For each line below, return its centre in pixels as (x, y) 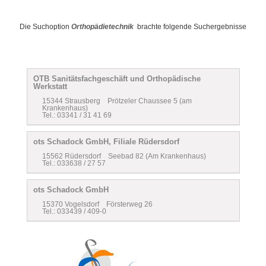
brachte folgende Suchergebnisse (190, 27)
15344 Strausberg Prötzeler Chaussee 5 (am (117, 101)
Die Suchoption (45, 27)
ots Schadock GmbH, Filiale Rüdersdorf (106, 142)
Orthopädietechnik (102, 27)
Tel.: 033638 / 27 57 (74, 164)
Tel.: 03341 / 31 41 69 (77, 115)
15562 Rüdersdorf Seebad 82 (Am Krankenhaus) (124, 156)
